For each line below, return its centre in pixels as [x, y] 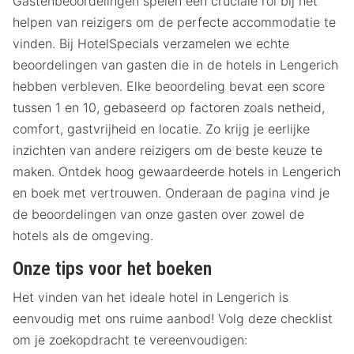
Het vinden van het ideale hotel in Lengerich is [151, 298]
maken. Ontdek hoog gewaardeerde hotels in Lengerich [177, 172]
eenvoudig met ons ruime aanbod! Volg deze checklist [173, 319]
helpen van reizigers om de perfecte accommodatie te [174, 23]
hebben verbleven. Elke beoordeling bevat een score [169, 87]
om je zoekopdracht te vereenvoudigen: [130, 340]
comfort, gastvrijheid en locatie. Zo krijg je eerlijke [161, 129]
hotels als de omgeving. [83, 236]
